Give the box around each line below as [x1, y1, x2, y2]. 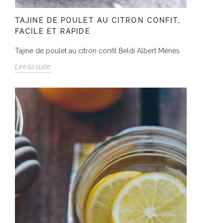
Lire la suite [15, 62, 50, 71]
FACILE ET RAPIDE [15, 27, 90, 35]
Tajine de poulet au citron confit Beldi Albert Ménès [15, 46, 180, 55]
